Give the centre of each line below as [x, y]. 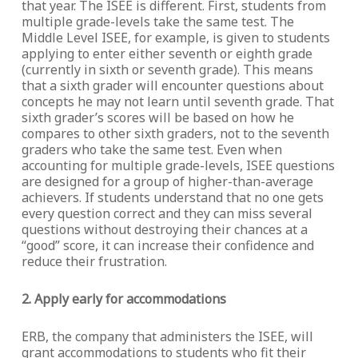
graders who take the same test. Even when [151, 149]
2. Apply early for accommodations [123, 299]
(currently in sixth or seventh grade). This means [167, 70]
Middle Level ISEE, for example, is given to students [175, 38]
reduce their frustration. [94, 261]
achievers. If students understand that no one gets [172, 197]
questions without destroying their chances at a [164, 229]
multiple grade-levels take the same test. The [157, 22]
